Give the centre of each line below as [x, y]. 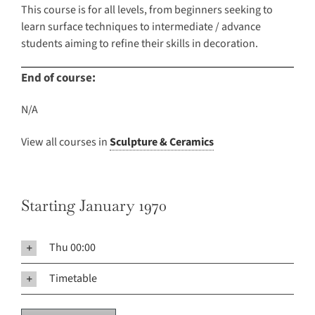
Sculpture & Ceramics [162, 142]
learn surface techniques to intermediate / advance [141, 27]
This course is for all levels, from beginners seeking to [147, 10]
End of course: [58, 78]
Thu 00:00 [72, 248]
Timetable [73, 279]
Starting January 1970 [94, 206]
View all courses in [65, 142]
